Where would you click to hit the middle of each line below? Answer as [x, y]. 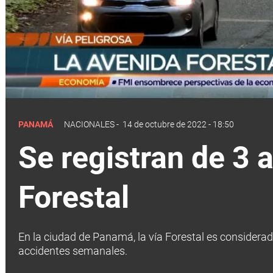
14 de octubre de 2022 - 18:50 [178, 124]
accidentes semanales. [73, 250]
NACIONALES [89, 124]
